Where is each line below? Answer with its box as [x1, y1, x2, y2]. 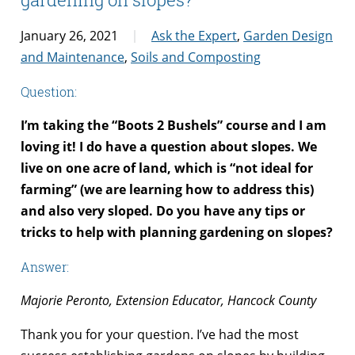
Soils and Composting [131, 48, 261, 66]
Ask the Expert [151, 26, 237, 44]
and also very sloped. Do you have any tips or [21, 201, 305, 219]
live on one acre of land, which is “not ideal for [21, 158, 313, 177]
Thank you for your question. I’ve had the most [21, 325, 299, 343]
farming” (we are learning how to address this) [21, 180, 314, 198]
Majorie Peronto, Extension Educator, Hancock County [21, 291, 316, 309]
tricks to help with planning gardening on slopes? [21, 223, 333, 241]
